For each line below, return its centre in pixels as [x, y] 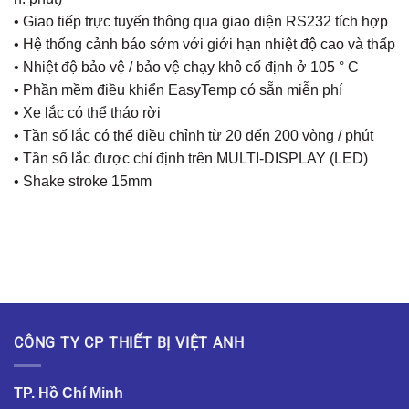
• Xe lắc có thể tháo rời [87, 113]
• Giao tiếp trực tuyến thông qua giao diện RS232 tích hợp [201, 22]
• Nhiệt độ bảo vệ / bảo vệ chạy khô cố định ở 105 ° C [186, 68]
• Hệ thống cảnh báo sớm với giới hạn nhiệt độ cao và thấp [204, 45]
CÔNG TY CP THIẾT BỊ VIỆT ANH [129, 343]
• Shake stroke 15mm [83, 182]
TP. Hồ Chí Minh [68, 393]
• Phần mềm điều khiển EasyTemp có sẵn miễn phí [178, 90]
